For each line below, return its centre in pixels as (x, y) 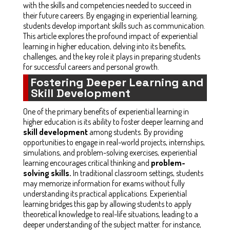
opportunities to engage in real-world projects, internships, (114, 142)
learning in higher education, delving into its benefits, (104, 46)
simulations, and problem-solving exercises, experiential (110, 152)
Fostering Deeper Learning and (117, 82)
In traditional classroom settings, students (137, 173)
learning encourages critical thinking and (87, 162)
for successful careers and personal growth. (91, 66)
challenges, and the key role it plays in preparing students (112, 56)
